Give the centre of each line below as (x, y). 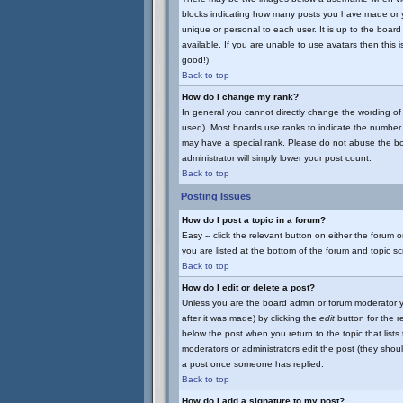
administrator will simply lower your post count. (277, 158)
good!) (195, 60)
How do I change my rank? (240, 97)
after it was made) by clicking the (251, 318)
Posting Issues (216, 196)
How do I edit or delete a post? (248, 287)
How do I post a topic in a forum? (254, 220)
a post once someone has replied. (253, 364)
